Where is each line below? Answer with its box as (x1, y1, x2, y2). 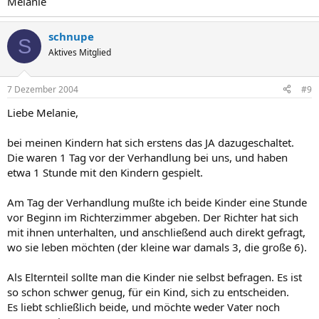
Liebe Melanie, (7, 105, 78, 120)
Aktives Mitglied (48, 46, 111, 58)
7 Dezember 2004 (7, 83, 78, 95)
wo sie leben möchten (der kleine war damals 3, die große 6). (7, 239, 307, 254)
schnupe (48, 29, 94, 43)
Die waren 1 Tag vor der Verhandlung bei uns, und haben (7, 150, 288, 164)
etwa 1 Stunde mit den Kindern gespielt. (7, 164, 203, 179)
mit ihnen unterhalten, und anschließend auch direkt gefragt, (7, 224, 305, 239)
